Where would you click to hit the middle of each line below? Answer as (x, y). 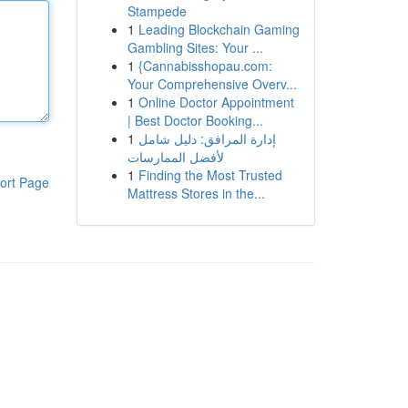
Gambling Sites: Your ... (195, 47)
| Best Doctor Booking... (195, 120)
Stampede (157, 11)
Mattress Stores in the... (196, 193)
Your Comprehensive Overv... (212, 84)
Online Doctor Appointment (216, 102)
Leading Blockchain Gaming (219, 29)
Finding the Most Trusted (210, 175)
